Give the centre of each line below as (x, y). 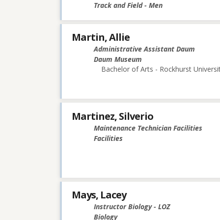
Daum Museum (118, 59)
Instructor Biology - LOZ (132, 206)
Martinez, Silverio (112, 116)
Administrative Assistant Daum (144, 49)
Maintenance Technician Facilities (148, 128)
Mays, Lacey (99, 194)
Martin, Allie (101, 37)
